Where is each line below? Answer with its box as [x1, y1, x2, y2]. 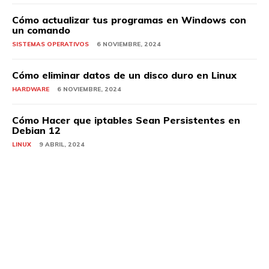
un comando [12, 23, 70, 36]
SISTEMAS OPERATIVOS [12, 40, 89, 48]
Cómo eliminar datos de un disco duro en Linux [12, 68, 237, 81]
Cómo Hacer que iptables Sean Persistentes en [12, 113, 240, 126]
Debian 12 [12, 124, 61, 136]
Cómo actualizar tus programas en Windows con [12, 13, 246, 26]
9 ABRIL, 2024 [39, 140, 85, 148]
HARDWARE [12, 85, 49, 93]
